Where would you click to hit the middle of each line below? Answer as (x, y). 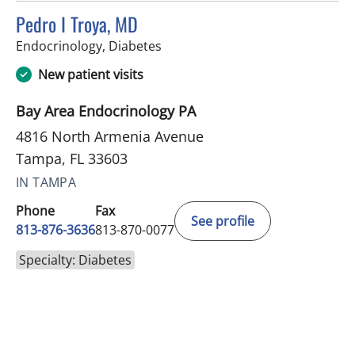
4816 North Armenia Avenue (110, 137)
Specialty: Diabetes (75, 260)
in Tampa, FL (198, 46)
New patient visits (91, 75)
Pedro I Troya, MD (77, 24)
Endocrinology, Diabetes (89, 46)
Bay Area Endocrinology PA (106, 111)
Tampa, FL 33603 (72, 159)
